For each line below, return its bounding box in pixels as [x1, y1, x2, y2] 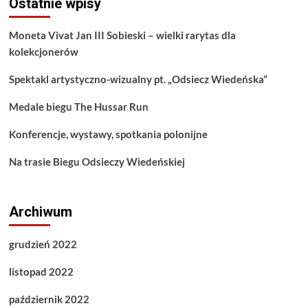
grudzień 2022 [8, 238, 77, 251]
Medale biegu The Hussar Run [8, 100, 148, 113]
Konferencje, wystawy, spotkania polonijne [8, 128, 208, 141]
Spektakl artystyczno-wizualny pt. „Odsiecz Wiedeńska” [8, 73, 267, 86]
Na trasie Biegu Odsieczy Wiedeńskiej [8, 155, 185, 168]
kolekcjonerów [8, 45, 78, 58]
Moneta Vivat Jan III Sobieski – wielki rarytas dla [8, 29, 236, 42]
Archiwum [8, 203, 72, 221]
